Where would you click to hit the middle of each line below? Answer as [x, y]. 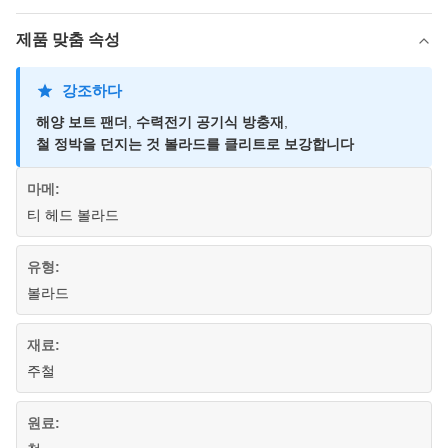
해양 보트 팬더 [82, 122]
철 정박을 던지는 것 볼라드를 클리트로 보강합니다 [195, 144]
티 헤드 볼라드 [73, 215]
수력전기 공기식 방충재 [210, 122]
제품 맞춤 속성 [68, 39]
